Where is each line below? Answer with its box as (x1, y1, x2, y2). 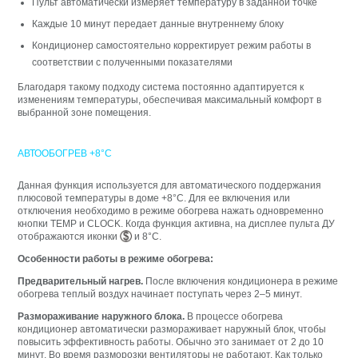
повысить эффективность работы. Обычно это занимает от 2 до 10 (18, 336, 324, 348)
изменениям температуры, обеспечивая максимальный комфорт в (18, 94, 322, 106)
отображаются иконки (18, 230, 121, 242)
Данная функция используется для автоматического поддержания (18, 179, 322, 191)
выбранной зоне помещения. (18, 107, 152, 119)
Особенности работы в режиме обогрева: (18, 253, 214, 265)
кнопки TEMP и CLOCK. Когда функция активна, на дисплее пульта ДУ (18, 217, 336, 229)
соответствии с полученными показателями (32, 57, 233, 69)
